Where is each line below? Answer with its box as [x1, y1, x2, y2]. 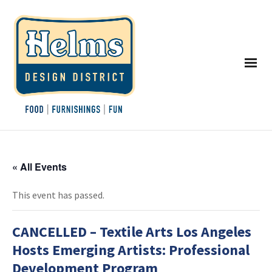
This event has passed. [12, 189, 104, 202]
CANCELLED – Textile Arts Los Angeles [12, 222, 251, 242]
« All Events [12, 160, 67, 174]
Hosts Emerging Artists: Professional [12, 240, 250, 260]
